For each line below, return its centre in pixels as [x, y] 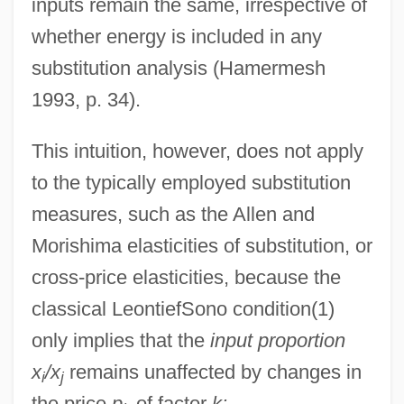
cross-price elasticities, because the [186, 277]
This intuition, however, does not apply [197, 151]
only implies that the [120, 340]
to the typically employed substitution [191, 182]
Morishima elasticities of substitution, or [202, 245]
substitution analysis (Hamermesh [178, 68]
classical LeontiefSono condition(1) [183, 308]
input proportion [277, 340]
